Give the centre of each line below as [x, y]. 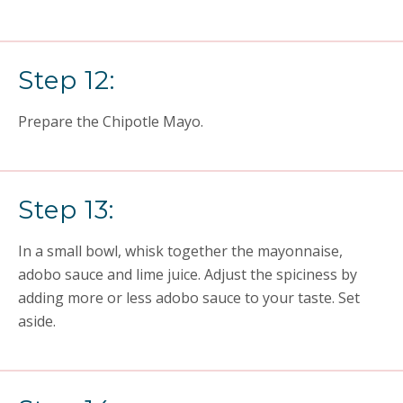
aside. [37, 321]
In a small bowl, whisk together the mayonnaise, [180, 251]
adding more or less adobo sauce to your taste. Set [189, 298]
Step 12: [67, 80]
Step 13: [66, 210]
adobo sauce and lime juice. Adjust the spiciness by [188, 274]
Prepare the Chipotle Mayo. [111, 121]
